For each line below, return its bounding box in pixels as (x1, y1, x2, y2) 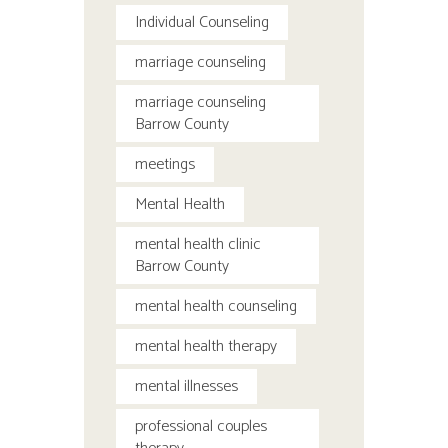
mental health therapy (135, 333, 277, 360)
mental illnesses (135, 373, 238, 400)
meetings (135, 151, 195, 178)
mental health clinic (135, 231, 261, 258)
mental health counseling (135, 293, 297, 320)
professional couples (135, 413, 267, 440)
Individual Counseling (135, 9, 269, 36)
